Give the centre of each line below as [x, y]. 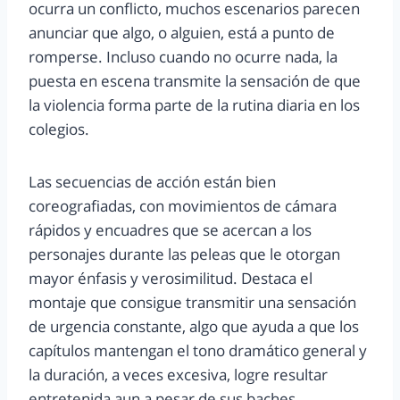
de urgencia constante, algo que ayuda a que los [194, 326]
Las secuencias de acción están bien [152, 181]
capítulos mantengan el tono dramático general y [198, 350]
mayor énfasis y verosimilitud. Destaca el [171, 278]
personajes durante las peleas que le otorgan [184, 254]
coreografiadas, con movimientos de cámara [183, 205]
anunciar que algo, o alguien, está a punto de [182, 32]
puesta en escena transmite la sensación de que [195, 80]
